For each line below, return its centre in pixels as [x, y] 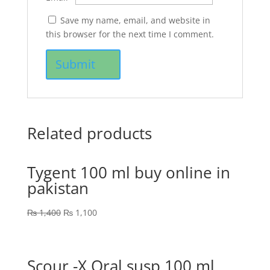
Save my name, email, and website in [135, 20]
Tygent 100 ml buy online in [128, 172]
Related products [89, 133]
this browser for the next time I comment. [130, 34]
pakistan [58, 188]
